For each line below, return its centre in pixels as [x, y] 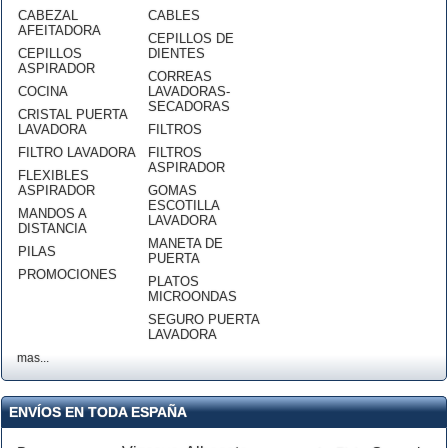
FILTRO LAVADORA [77, 152]
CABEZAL [48, 15]
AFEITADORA [59, 30]
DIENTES [176, 53]
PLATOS [173, 281]
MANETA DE [185, 243]
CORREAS [180, 76]
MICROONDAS [192, 296]
